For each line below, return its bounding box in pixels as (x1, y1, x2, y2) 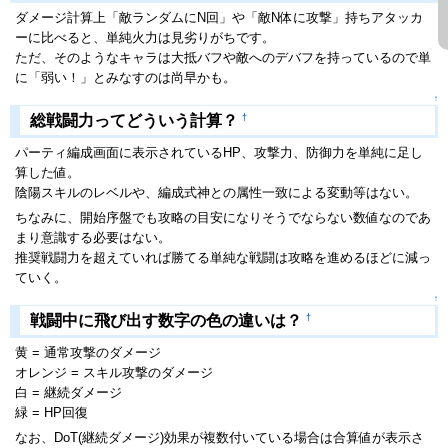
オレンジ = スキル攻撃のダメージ (15, 365, 213, 381)
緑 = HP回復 (15, 405, 88, 421)
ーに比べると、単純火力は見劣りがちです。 (15, 30, 275, 46)
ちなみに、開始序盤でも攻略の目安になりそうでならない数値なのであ (15, 210, 431, 226)
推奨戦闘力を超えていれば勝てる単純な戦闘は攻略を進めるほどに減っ (15, 250, 431, 266)
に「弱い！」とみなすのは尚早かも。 (15, 70, 236, 86)
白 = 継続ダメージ (15, 385, 122, 401)
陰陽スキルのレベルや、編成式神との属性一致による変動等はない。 (15, 185, 418, 201)
